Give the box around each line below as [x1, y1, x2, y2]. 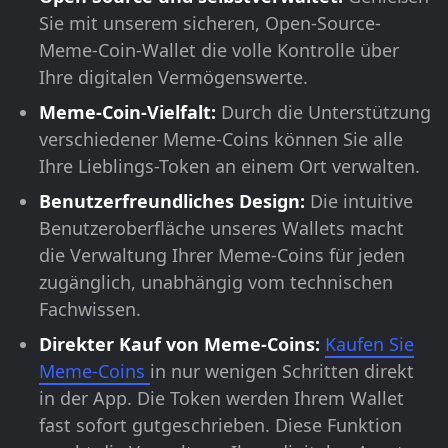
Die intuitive [310, 189, 413, 214]
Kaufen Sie [325, 332, 414, 357]
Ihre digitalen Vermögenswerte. [39, 65, 308, 90]
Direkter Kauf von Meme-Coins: [39, 332, 325, 357]
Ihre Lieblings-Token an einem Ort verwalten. [39, 154, 420, 179]
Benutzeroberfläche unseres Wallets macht [39, 216, 404, 241]
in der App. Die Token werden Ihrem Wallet [39, 386, 404, 411]
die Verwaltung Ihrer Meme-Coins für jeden [39, 243, 405, 268]
